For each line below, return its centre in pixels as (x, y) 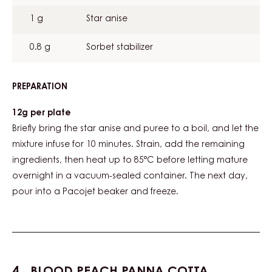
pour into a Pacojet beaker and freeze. (95, 192)
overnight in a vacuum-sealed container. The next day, (130, 176)
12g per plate (42, 113)
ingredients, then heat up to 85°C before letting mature (130, 161)
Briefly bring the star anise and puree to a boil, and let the (135, 129)
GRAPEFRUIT (92, 99)
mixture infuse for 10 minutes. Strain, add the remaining (128, 145)
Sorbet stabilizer (120, 48)
